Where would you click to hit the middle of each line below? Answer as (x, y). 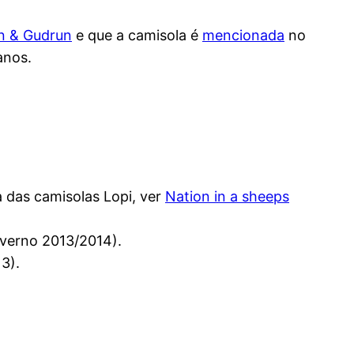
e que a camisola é (137, 36)
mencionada (243, 36)
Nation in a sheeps (227, 197)
